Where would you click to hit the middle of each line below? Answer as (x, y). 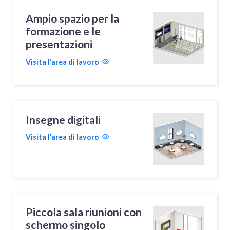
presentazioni (59, 44)
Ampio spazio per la (73, 19)
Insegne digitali (63, 119)
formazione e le (63, 32)
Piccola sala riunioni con (84, 212)
